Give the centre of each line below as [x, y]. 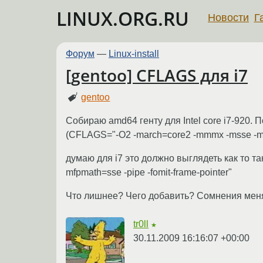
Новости [228, 17]
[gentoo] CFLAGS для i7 [157, 75]
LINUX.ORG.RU [123, 18]
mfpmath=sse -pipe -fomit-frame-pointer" [149, 172]
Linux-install [134, 54]
